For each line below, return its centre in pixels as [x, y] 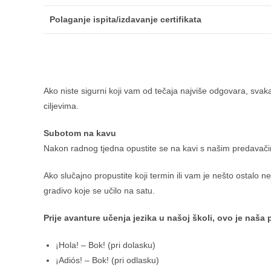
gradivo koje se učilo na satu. [99, 190]
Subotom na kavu [80, 133]
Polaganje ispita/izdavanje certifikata [126, 19]
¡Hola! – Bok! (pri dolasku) [106, 245]
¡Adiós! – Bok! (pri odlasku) [107, 260]
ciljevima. [61, 106]
